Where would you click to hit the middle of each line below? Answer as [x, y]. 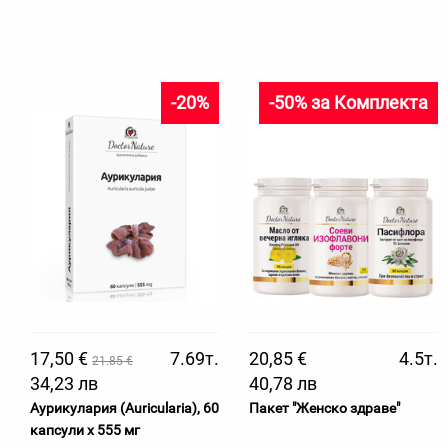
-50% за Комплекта [348, 102]
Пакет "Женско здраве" [324, 408]
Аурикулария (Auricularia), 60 [124, 408]
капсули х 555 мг [85, 430]
